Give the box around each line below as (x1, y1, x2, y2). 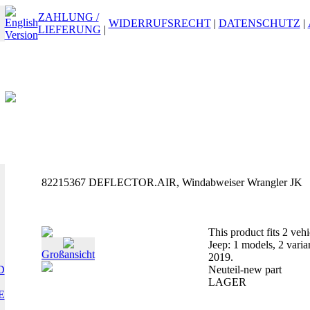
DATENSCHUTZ (218, 17, 300, 29)
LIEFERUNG (37, 24, 101, 35)
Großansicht (42, 248, 95, 260)
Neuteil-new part (208, 264, 282, 275)
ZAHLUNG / (37, 11, 99, 23)
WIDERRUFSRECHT (108, 17, 211, 29)
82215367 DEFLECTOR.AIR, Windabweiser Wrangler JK (42, 176, 302, 188)
